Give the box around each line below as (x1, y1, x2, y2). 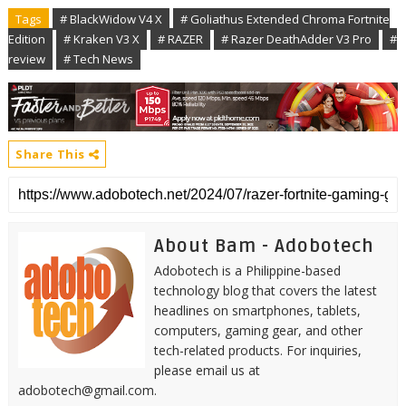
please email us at (153, 361, 260, 379)
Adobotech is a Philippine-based (153, 261, 341, 279)
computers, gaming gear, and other (153, 321, 362, 339)
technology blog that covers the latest (153, 281, 377, 299)
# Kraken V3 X (63, 31, 140, 48)
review (7, 51, 45, 68)
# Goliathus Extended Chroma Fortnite (179, 11, 390, 28)
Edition (7, 31, 45, 48)
